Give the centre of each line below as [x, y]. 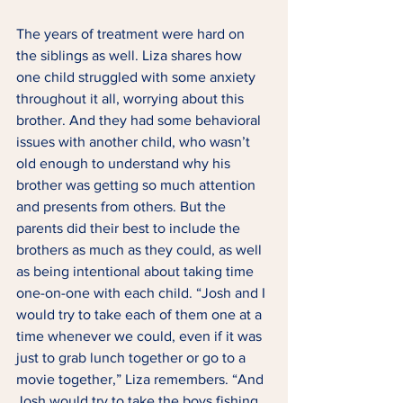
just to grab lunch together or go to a [133, 358]
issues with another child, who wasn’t [135, 142]
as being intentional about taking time [137, 272]
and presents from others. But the [123, 207]
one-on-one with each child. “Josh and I [143, 293]
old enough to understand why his [125, 164]
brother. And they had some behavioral [140, 121]
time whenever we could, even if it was [141, 336]
